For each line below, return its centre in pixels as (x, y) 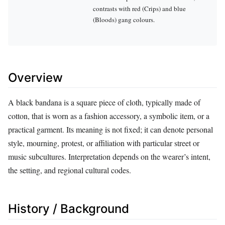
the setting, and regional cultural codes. (70, 170)
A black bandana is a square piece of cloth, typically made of (104, 102)
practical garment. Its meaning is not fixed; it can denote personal (110, 130)
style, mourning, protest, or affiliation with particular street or (104, 143)
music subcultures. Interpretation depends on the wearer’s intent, (109, 157)
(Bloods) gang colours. (124, 19)
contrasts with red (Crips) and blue (139, 8)
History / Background (69, 209)
